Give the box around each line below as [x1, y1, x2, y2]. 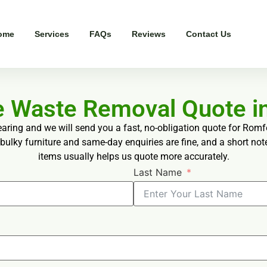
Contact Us [185, 29, 231, 39]
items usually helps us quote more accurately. [38, 151, 229, 162]
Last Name [133, 166, 182, 178]
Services [34, 29, 69, 39]
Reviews [131, 29, 166, 39]
